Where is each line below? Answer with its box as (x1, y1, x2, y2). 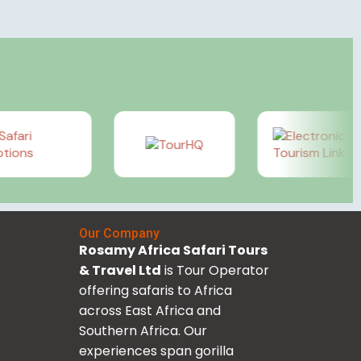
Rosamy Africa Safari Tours (79, 241, 271, 259)
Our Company (79, 226, 160, 241)
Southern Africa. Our (79, 322, 208, 340)
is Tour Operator (161, 261, 270, 280)
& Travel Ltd (79, 261, 162, 280)
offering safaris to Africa (79, 281, 236, 300)
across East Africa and (79, 301, 222, 320)
